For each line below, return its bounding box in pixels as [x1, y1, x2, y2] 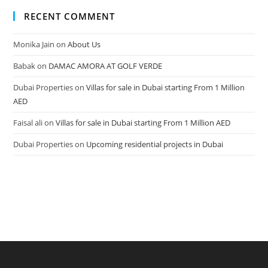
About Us [68, 38, 101, 50]
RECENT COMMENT [24, 10, 115, 22]
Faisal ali [13, 117, 43, 128]
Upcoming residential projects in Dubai [86, 138, 224, 150]
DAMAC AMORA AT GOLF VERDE [48, 60, 163, 71]
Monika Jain [13, 38, 55, 50]
